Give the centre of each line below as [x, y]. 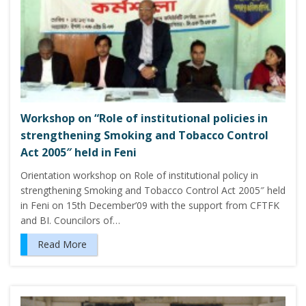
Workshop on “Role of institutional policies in [144, 119]
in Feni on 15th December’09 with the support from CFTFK [150, 206]
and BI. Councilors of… [70, 221]
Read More [62, 245]
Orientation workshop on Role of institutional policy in [139, 176]
